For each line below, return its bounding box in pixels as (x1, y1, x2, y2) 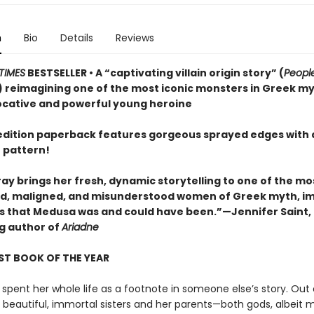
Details (60, 31, 93, 45)
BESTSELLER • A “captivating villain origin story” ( (25, 66, 284, 80)
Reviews (115, 31, 154, 45)
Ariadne (61, 220, 99, 234)
